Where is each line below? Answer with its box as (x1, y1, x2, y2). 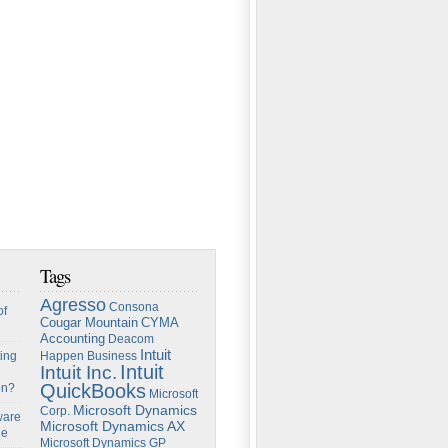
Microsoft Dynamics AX (40, 419, 185, 434)
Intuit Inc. (40, 362, 117, 383)
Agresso (40, 295, 106, 315)
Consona (109, 300, 159, 314)
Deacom (108, 332, 154, 346)
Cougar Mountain (40, 315, 138, 330)
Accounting (40, 331, 105, 346)
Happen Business (40, 349, 137, 363)
